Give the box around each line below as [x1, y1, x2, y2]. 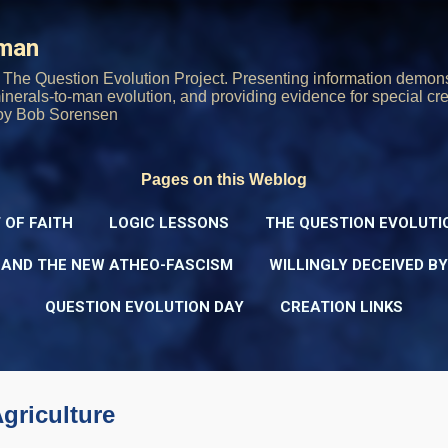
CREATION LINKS [280, 298, 403, 316]
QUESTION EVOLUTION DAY [45, 298, 244, 316]
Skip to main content [152, 16, 296, 33]
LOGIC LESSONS [109, 214, 229, 232]
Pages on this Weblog [141, 171, 307, 188]
